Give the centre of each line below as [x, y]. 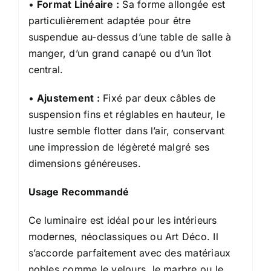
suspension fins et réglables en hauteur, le [126, 114]
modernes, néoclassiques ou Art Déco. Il [123, 236]
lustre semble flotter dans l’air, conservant [126, 130]
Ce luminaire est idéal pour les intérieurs [122, 220]
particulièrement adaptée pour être [109, 20]
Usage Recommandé [79, 191]
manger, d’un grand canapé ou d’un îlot [120, 53]
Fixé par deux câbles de [158, 98]
